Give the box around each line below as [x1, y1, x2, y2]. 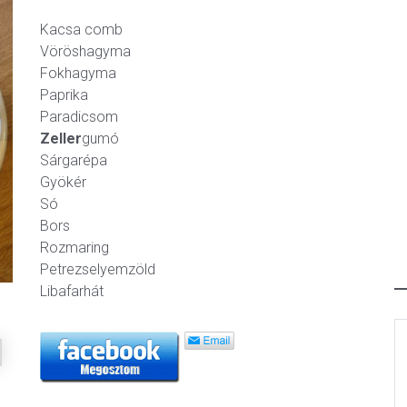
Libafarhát [40, 283, 104, 300]
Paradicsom [40, 108, 118, 125]
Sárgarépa [40, 152, 107, 169]
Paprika [40, 86, 88, 104]
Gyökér [40, 174, 86, 191]
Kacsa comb [40, 21, 123, 38]
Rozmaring [40, 239, 109, 256]
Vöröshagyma [40, 43, 131, 60]
